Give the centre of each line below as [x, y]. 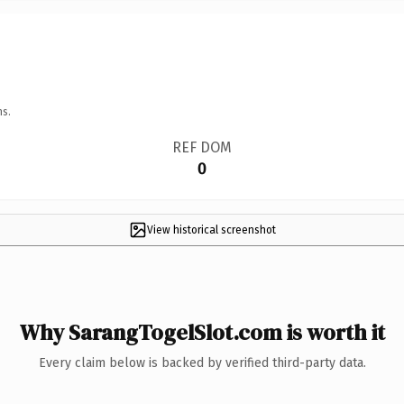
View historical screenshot [211, 230]
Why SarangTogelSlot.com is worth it [202, 332]
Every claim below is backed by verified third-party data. [202, 363]
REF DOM [202, 147]
